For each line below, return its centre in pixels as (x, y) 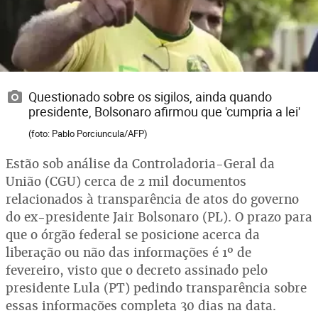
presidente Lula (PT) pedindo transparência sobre (156, 287)
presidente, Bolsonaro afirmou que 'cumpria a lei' (164, 111)
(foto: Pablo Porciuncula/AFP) (88, 133)
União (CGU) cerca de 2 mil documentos (126, 181)
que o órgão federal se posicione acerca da (133, 234)
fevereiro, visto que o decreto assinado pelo (137, 270)
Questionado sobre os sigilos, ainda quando (150, 96)
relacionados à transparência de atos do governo (152, 199)
